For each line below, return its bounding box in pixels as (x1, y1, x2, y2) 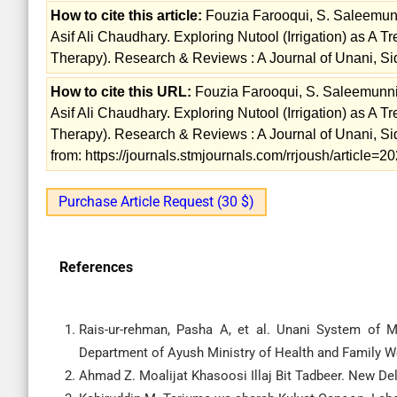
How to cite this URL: (51, 84, 191, 99)
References (59, 259, 133, 276)
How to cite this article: (51, 8, 202, 23)
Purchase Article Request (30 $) (58, 193, 254, 210)
